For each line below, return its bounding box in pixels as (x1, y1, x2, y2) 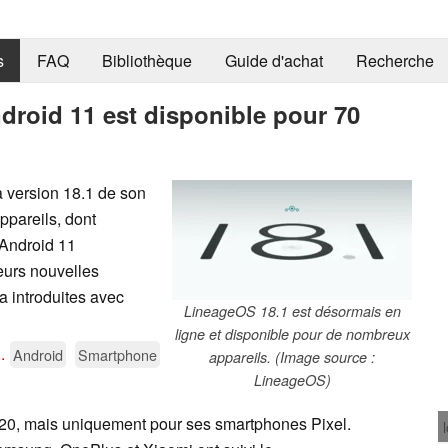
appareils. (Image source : (209, 346, 375, 367)
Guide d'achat (224, 49, 323, 73)
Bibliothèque (101, 49, 192, 73)
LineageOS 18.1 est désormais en (183, 300, 401, 321)
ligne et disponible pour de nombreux (174, 323, 410, 344)
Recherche (355, 49, 434, 73)
